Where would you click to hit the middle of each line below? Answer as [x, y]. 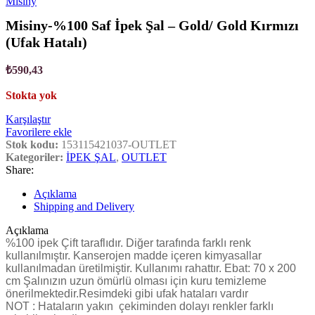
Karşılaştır [28, 120]
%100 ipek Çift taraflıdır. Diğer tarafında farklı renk [128, 243]
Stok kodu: [33, 145]
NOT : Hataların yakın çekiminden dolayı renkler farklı [140, 307]
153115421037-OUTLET [119, 145]
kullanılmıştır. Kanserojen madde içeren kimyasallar [134, 256]
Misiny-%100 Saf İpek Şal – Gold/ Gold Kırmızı [152, 26]
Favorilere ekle [39, 132]
